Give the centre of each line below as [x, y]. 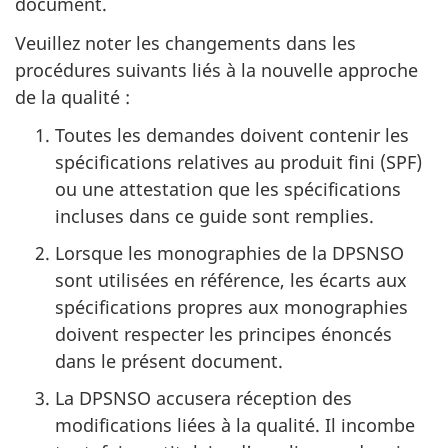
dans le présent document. [169, 361]
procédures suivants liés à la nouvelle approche [216, 69]
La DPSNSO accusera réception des [203, 398]
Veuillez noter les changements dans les [185, 42]
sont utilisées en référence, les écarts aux [231, 280]
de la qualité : [72, 96]
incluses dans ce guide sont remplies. [217, 216]
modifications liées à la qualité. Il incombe [235, 425]
